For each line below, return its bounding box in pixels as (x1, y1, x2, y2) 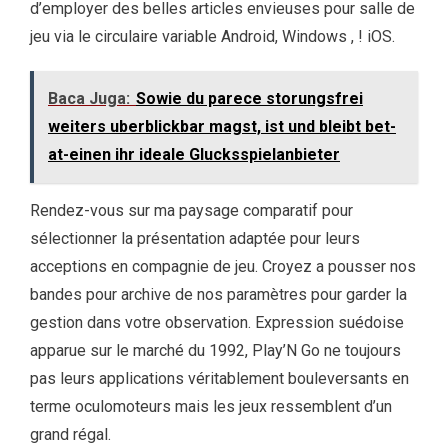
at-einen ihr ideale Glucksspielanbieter (48, 145, 340, 165)
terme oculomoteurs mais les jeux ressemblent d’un (30, 397, 392, 417)
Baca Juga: (48, 89, 130, 109)
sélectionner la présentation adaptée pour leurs (30, 229, 360, 249)
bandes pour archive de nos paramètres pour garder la (30, 285, 407, 305)
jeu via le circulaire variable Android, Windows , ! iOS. (30, 27, 395, 47)
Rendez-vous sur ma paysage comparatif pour (30, 201, 353, 221)
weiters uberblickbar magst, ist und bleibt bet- (48, 117, 396, 137)
